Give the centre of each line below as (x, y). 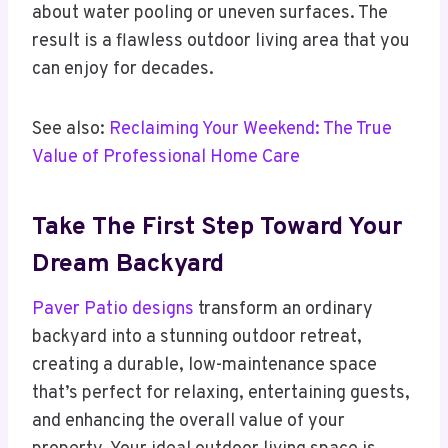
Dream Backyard (128, 264)
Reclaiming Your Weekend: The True (250, 130)
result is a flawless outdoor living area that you (221, 42)
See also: (70, 130)
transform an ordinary (283, 310)
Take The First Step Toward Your (217, 227)
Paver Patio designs (113, 310)
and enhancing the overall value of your (188, 422)
